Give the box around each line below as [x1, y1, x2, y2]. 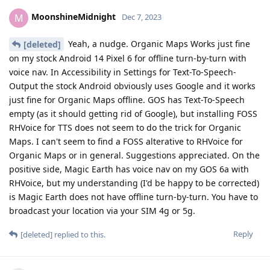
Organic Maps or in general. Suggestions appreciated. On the [9, 149, 260, 162]
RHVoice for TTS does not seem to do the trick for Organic [9, 122, 241, 134]
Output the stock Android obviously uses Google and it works [9, 80, 256, 92]
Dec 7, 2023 [122, 11, 162, 23]
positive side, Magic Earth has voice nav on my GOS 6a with [9, 163, 249, 175]
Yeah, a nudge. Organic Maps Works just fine [66, 37, 250, 49]
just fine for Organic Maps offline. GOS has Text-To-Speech [9, 94, 245, 106]
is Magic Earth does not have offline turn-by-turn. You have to [9, 191, 258, 203]
